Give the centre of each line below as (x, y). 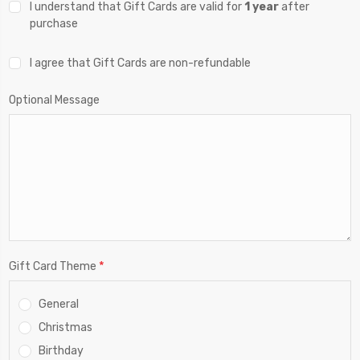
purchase (53, 24)
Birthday (61, 350)
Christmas (66, 327)
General (59, 304)
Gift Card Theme (54, 266)
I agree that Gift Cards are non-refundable (140, 63)
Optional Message (54, 100)
